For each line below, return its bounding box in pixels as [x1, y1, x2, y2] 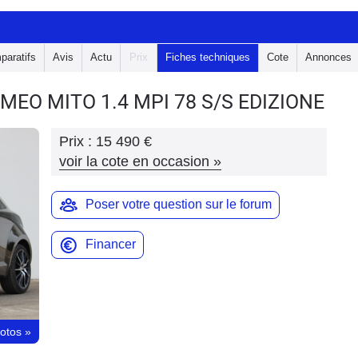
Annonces [305, 51, 352, 63]
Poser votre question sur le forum [86, 197, 272, 211]
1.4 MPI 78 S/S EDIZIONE [101, 90, 324, 113]
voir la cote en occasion [59, 153, 209, 169]
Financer [86, 237, 136, 251]
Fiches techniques [165, 51, 250, 63]
